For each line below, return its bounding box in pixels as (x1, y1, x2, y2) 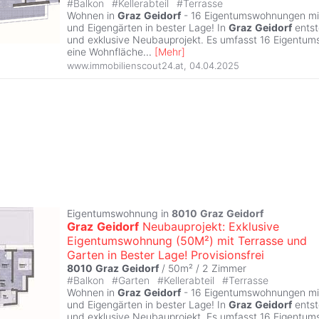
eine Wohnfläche (67, 46, 143, 58)
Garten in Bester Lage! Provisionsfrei (67, 247, 264, 262)
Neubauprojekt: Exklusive (139, 219, 279, 234)
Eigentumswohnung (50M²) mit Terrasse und (67, 233, 307, 248)
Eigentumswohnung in (67, 206, 172, 219)
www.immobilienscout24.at (67, 59, 184, 71)
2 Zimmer (202, 261, 246, 274)
